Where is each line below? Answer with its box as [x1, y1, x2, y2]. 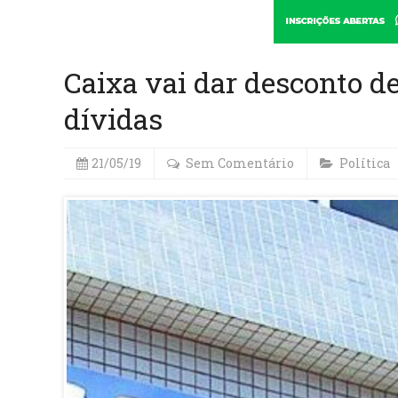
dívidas [64, 99, 163, 138]
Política [339, 155, 390, 171]
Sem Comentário [186, 155, 294, 171]
